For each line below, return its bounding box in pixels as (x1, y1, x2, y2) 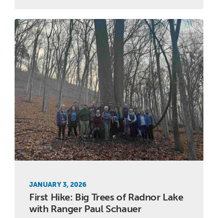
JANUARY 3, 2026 (29, 180, 87, 189)
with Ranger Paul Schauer (29, 202, 142, 215)
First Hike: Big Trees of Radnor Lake (29, 191, 183, 203)
